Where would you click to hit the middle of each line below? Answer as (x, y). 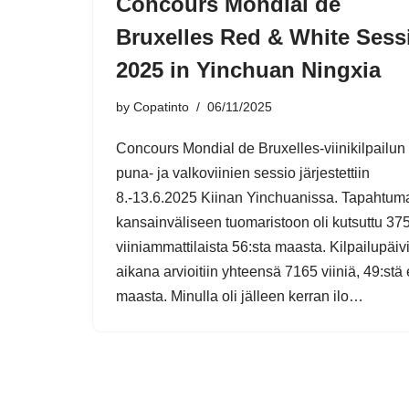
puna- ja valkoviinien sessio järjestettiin (243, 173)
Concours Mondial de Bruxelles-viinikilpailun (261, 148)
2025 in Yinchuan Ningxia (248, 69)
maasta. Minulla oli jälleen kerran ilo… (241, 296)
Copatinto (161, 106)
